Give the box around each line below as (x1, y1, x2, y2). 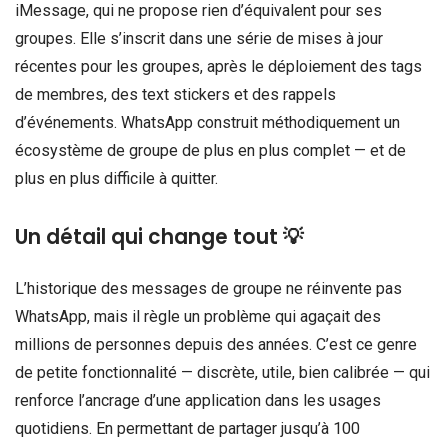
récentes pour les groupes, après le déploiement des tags (15, 57, 422, 77)
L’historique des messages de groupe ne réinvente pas (15, 279, 402, 299)
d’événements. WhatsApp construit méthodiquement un (15, 113, 400, 133)
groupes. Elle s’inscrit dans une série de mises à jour (15, 29, 383, 49)
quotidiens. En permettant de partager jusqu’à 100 (15, 419, 360, 439)
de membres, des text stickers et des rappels (15, 85, 336, 105)
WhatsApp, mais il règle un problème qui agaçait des (15, 307, 381, 327)
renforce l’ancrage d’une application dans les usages (15, 391, 381, 411)
